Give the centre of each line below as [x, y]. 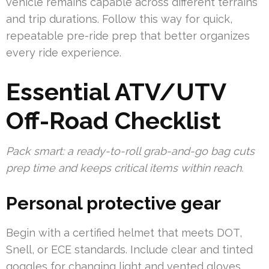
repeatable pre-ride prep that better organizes [128, 36]
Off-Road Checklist [113, 121]
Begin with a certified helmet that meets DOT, [124, 233]
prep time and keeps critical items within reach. [125, 168]
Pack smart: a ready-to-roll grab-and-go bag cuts [130, 151]
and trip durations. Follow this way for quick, [119, 19]
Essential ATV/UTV [116, 92]
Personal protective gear [113, 204]
